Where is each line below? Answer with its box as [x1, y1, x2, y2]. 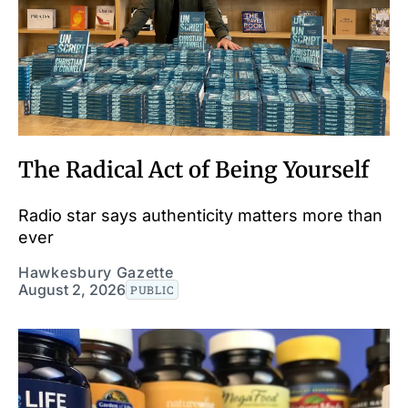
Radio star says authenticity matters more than [18, 205, 382, 225]
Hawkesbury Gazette [18, 262, 174, 281]
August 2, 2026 [18, 280, 126, 299]
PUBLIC [130, 281, 175, 297]
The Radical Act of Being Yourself [18, 155, 369, 184]
